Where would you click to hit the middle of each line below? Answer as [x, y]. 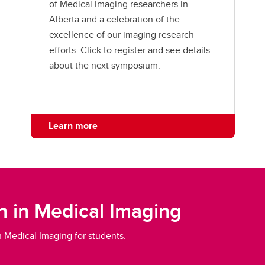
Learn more [73, 126]
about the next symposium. [104, 66]
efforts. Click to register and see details [129, 50]
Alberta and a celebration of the [114, 20]
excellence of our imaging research [121, 35]
